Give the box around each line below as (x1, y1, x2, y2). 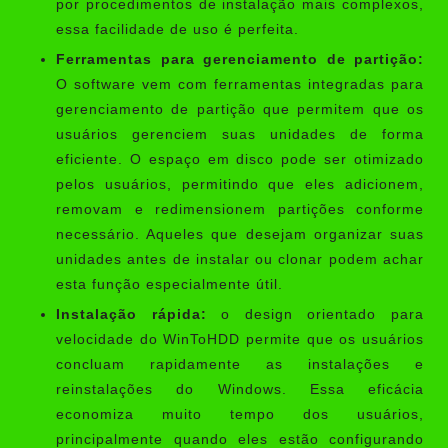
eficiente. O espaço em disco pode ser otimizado (56, 152, 424, 168)
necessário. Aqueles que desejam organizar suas (56, 227, 424, 243)
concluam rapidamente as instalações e (56, 357, 424, 373)
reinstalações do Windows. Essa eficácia (56, 382, 424, 398)
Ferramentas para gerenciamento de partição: (56, 52, 424, 68)
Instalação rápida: (56, 307, 207, 323)
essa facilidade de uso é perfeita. (56, 22, 299, 38)
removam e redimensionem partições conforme (56, 202, 424, 218)
